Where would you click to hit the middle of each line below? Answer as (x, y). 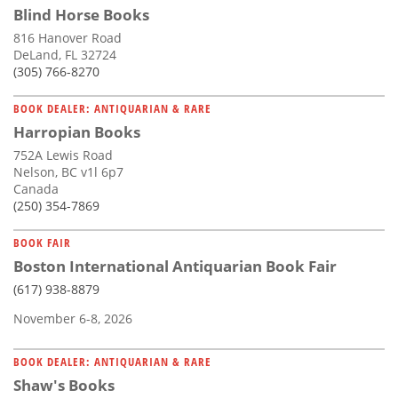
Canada (36, 189)
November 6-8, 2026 (73, 319)
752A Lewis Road (63, 155)
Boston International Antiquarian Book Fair (175, 267)
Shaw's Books (64, 386)
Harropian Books (77, 132)
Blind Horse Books (81, 15)
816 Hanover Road (68, 38)
